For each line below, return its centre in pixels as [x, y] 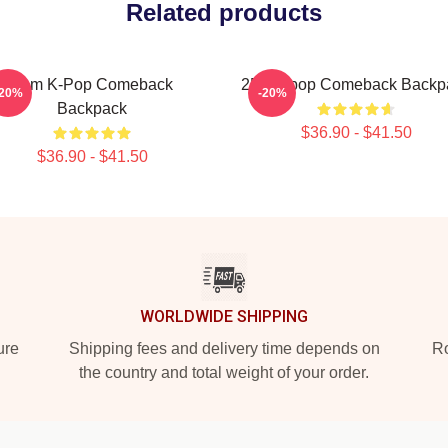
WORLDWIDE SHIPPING [224, 316]
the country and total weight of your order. [224, 372]
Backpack [92, 108]
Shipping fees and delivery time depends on [224, 348]
